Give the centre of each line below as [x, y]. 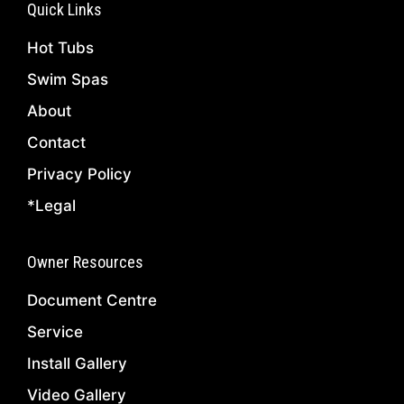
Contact [56, 143]
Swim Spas [68, 80]
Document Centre [92, 301]
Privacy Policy [79, 174]
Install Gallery [77, 364]
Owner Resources [85, 262]
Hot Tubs [60, 48]
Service [55, 332]
